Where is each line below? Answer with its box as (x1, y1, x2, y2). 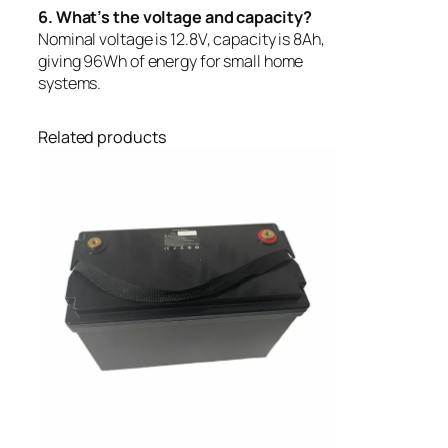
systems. (38, 71, 102, 94)
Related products (38, 125, 167, 148)
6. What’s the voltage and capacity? (38, 5, 312, 28)
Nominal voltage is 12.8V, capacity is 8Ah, (38, 27, 325, 50)
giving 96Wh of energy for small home (38, 49, 304, 72)
